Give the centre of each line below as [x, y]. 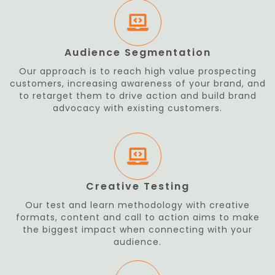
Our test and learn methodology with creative [137, 205]
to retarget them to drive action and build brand [137, 96]
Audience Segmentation [137, 52]
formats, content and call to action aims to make [137, 217]
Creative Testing [137, 186]
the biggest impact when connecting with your [137, 230]
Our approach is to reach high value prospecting [137, 71]
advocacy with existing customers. [137, 108]
